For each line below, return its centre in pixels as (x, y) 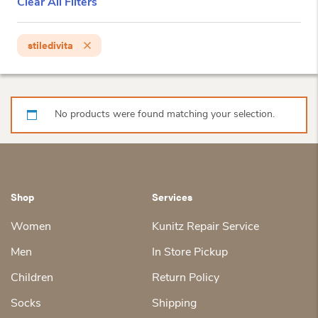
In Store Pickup (190, 253)
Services (172, 197)
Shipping (174, 304)
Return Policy (186, 278)
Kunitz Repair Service (205, 227)
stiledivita (50, 45)
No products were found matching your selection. (165, 115)
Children (32, 278)
